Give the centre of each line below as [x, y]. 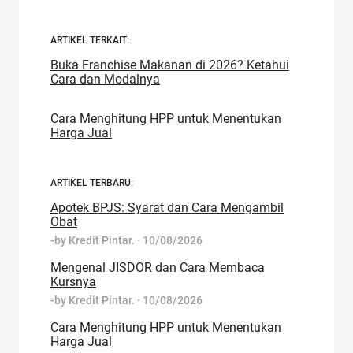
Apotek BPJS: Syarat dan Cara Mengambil [167, 208]
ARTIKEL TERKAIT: [90, 41]
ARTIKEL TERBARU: [92, 183]
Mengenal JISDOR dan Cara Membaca [158, 268]
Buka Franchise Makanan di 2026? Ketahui [170, 65]
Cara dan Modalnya [105, 80]
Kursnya [73, 282]
